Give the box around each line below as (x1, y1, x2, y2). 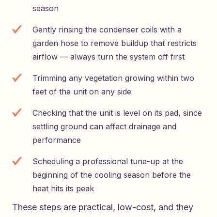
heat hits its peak (32, 184, 94, 194)
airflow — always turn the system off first (32, 52, 185, 62)
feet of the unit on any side (32, 87, 131, 97)
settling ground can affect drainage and (32, 122, 176, 132)
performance (32, 135, 81, 145)
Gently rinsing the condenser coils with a (32, 25, 182, 35)
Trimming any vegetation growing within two (32, 73, 194, 83)
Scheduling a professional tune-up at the (32, 156, 183, 167)
